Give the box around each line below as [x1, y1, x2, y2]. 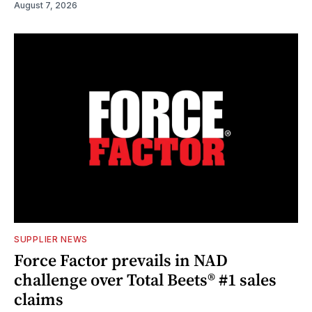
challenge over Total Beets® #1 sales [14, 268, 276, 292]
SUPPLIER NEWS [14, 234, 88, 245]
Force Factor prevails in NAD [14, 249, 228, 272]
